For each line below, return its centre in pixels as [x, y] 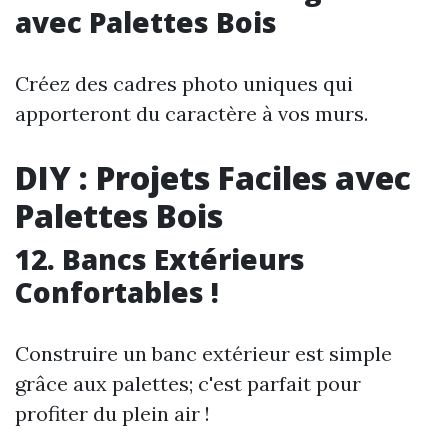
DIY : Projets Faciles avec [213, 178]
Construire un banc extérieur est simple [203, 354]
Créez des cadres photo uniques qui [184, 84]
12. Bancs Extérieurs [160, 259]
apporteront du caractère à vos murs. [191, 114]
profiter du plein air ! [112, 414]
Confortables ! [117, 292]
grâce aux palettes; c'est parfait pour [188, 384]
